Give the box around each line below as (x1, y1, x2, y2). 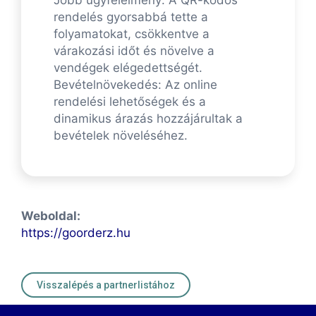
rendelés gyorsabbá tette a (54, 10, 208, 25)
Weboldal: (21, 209, 80, 224)
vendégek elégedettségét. (54, 61, 202, 75)
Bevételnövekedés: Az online (54, 78, 217, 92)
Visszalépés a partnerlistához (104, 279, 175, 291)
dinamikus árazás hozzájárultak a (54, 111, 243, 126)
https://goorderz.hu (21, 226, 130, 241)
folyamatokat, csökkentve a (54, 27, 209, 42)
